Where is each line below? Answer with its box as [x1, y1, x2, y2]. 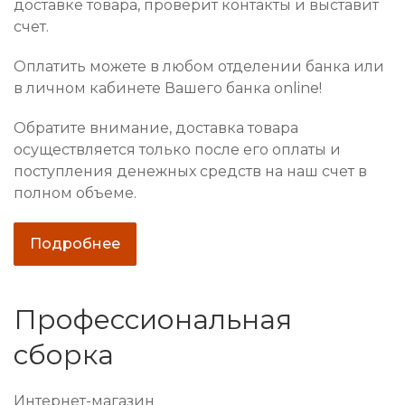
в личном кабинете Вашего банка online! [14, 80, 322, 98]
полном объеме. [14, 184, 137, 202]
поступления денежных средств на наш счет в [14, 163, 367, 181]
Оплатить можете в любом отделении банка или [14, 58, 384, 76]
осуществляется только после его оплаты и [14, 141, 341, 159]
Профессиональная [14, 303, 292, 337]
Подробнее [30, 235, 120, 253]
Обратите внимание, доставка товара [14, 119, 298, 137]
